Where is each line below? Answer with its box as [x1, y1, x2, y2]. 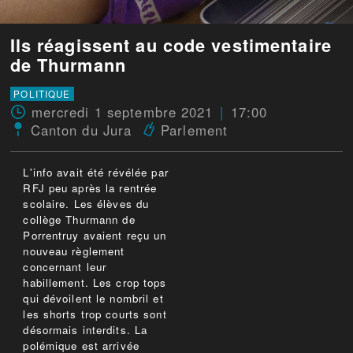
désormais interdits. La [23, 322, 148, 338]
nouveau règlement [23, 243, 125, 259]
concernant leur [23, 259, 107, 275]
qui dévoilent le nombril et [23, 291, 164, 307]
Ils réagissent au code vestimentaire [9, 32, 332, 58]
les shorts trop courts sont [23, 307, 167, 322]
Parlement [161, 121, 229, 140]
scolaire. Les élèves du [23, 196, 150, 212]
